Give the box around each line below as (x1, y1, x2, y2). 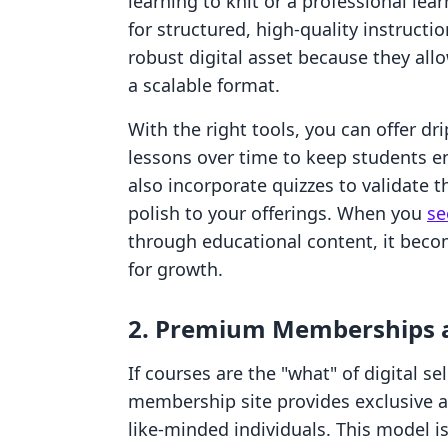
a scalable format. (128, 73, 280, 97)
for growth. (128, 257, 223, 281)
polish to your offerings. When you (128, 201, 427, 225)
